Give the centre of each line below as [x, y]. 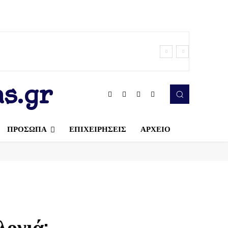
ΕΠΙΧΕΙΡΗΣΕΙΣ [97, 129]
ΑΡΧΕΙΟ [155, 129]
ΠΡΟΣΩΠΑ [27, 129]
